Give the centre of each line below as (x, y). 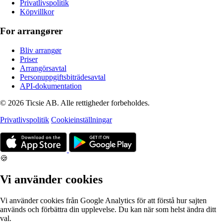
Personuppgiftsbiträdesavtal (63, 77)
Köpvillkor (37, 12)
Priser (29, 59)
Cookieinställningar (82, 119)
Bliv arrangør (41, 50)
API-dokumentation (51, 86)
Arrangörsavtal (43, 68)
